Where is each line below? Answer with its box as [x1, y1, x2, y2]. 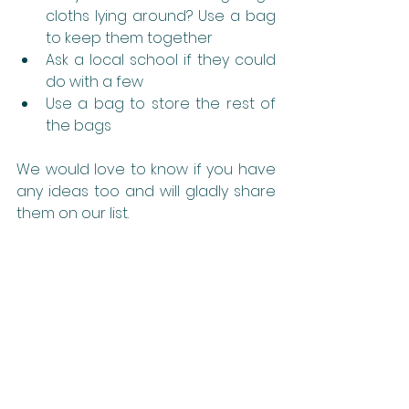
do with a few [46, 70, 143, 92]
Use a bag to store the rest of [46, 92, 276, 114]
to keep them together [46, 26, 213, 48]
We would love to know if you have [16, 158, 276, 180]
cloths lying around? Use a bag [46, 5, 276, 26]
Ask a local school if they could [46, 48, 276, 70]
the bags [46, 114, 111, 136]
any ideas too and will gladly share [16, 180, 276, 202]
